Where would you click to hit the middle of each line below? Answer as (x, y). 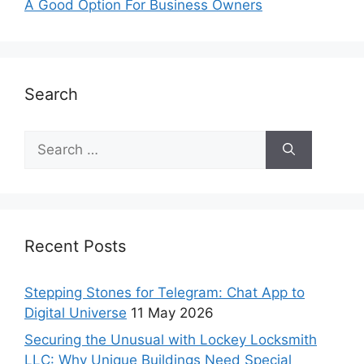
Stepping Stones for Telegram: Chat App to (165, 292)
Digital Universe (76, 312)
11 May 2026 (172, 312)
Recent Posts (75, 246)
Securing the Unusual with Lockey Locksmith (171, 340)
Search (51, 94)
